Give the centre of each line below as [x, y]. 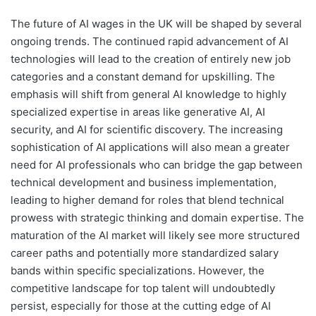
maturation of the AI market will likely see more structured [155, 235]
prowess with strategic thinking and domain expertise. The [157, 217]
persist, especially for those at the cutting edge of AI [141, 305]
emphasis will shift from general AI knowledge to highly [148, 94]
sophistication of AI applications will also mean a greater [150, 147]
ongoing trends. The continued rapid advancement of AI [150, 41]
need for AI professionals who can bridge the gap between [157, 164]
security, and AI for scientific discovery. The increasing [147, 129]
